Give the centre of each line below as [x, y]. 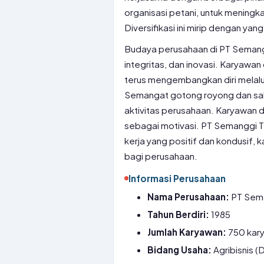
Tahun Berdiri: [179, 214]
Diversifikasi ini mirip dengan [184, 27]
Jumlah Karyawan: [187, 232]
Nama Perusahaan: [189, 197]
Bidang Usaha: [180, 250]
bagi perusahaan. [161, 156]
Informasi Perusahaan [177, 178]
